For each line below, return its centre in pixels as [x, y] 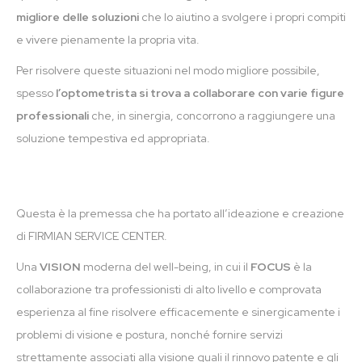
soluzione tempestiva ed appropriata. [113, 138]
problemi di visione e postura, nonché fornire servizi [149, 334]
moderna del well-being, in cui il [167, 266]
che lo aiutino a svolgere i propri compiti [242, 17]
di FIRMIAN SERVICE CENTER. [92, 236]
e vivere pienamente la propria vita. [108, 39]
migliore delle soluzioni [78, 17]
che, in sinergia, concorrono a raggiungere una [212, 115]
